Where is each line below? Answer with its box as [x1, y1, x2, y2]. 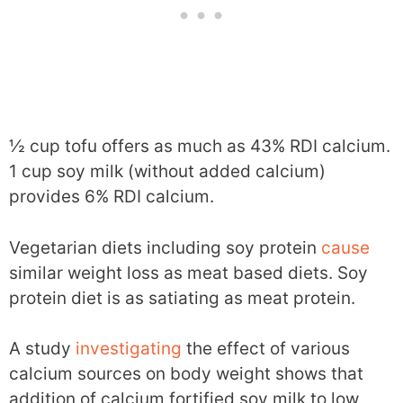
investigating [76, 338, 182, 360]
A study [9, 338, 76, 360]
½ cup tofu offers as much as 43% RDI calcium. [9, 136, 390, 157]
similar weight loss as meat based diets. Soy [9, 262, 368, 283]
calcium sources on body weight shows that [9, 363, 363, 385]
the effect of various [182, 338, 350, 360]
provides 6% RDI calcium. [9, 186, 214, 208]
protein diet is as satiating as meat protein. [9, 287, 355, 309]
